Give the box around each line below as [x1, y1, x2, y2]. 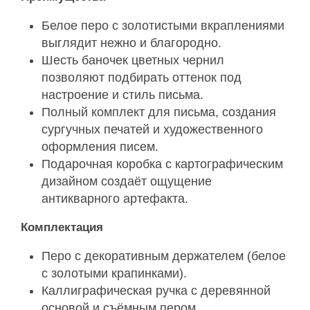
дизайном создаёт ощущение [42, 174, 212, 188]
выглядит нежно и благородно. [42, 35, 221, 50]
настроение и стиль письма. [42, 87, 203, 102]
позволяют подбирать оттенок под [42, 70, 241, 84]
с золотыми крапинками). [42, 266, 187, 280]
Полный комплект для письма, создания [42, 104, 276, 119]
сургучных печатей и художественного [42, 122, 263, 136]
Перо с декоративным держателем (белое [42, 248, 286, 263]
